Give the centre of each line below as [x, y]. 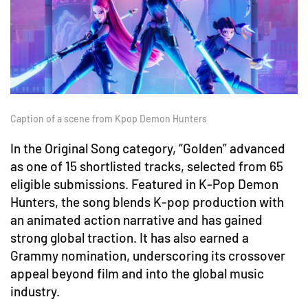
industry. [36, 291]
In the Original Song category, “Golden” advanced [148, 148]
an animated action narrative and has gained [136, 220]
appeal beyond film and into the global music [137, 274]
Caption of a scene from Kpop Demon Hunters [109, 119]
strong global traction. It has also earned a [130, 238]
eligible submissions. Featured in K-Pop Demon [144, 184]
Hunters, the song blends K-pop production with [147, 202]
